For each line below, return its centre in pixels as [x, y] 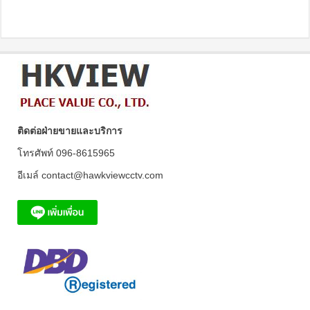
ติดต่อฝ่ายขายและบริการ [70, 130]
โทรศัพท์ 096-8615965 [66, 153]
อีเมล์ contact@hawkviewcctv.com [90, 175]
